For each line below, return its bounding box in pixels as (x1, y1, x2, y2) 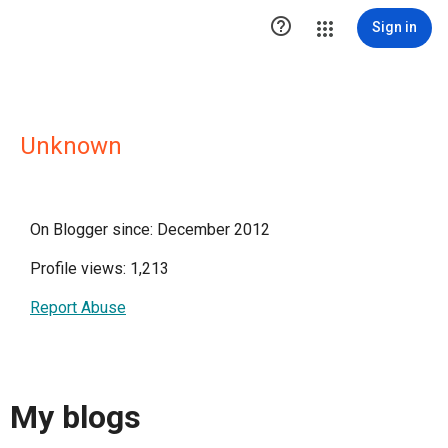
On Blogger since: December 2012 (30, 220, 270, 239)
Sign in (372, 19, 417, 35)
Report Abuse (30, 298, 126, 317)
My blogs (10, 398, 141, 437)
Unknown (20, 132, 122, 160)
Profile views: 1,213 (30, 259, 169, 278)
